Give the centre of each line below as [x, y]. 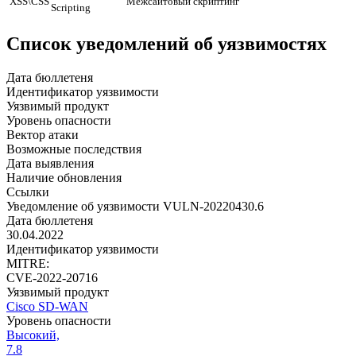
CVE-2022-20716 [52, 278]
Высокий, [33, 335]
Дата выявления [50, 163]
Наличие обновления [64, 178]
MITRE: [28, 263]
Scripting [71, 8]
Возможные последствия [74, 149]
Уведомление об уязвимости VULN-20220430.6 [135, 206]
